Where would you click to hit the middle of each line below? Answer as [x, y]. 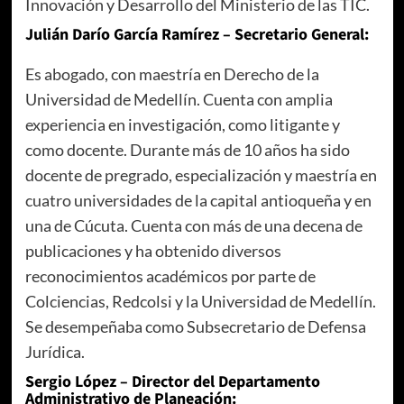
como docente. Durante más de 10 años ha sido [187, 150]
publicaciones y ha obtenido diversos [153, 251]
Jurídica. [55, 352]
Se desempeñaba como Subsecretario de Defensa [195, 327]
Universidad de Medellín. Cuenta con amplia [179, 100]
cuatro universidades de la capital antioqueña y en [198, 201]
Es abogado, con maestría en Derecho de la [172, 74]
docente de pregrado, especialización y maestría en [201, 175]
